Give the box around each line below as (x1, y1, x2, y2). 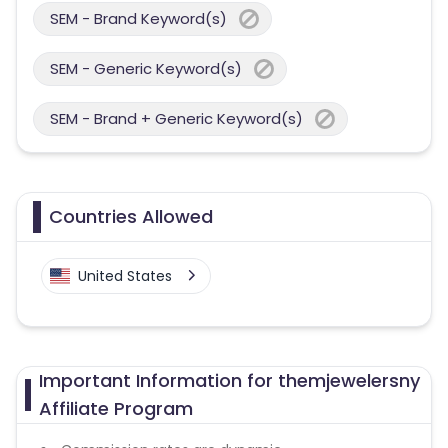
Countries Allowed (49, 204, 213, 229)
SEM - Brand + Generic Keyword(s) (50, 108, 303, 129)
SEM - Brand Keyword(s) (50, 8, 227, 29)
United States (78, 266, 172, 286)
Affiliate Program (38, 396, 193, 421)
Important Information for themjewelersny (38, 368, 420, 393)
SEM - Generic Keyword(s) (50, 58, 242, 79)
